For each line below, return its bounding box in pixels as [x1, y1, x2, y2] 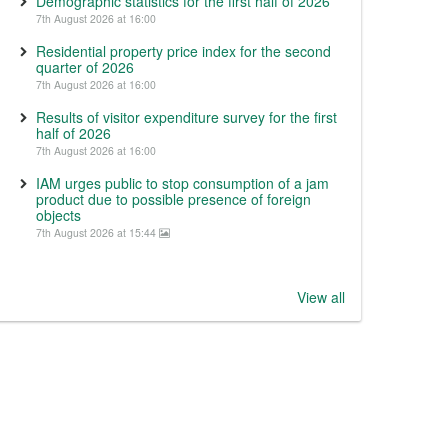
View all [297, 287, 345, 307]
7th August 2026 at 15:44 [36, 225, 159, 240]
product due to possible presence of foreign [36, 189, 311, 209]
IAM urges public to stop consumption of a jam [36, 173, 329, 193]
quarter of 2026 [36, 57, 134, 77]
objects [36, 205, 81, 225]
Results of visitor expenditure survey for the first [36, 107, 337, 127]
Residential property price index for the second [36, 41, 331, 61]
